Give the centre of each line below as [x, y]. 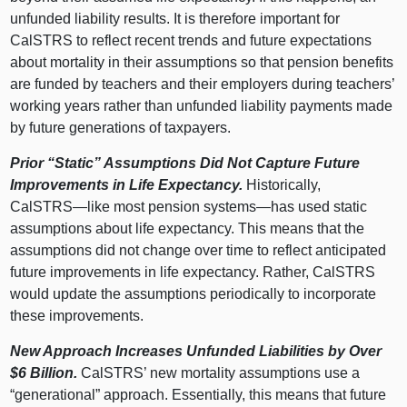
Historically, [284, 185]
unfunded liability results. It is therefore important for [175, 19]
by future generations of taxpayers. [121, 128]
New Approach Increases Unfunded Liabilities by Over [196, 352]
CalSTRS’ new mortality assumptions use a [221, 373]
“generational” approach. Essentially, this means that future [199, 395]
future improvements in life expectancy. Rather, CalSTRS [193, 273]
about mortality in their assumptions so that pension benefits [202, 63]
